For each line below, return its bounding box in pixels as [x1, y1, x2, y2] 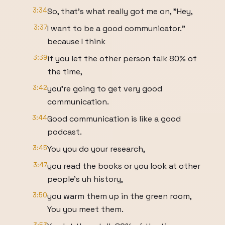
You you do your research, [47, 144, 145, 154]
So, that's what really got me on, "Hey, [47, 6, 193, 17]
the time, [47, 66, 82, 77]
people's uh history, [47, 174, 123, 184]
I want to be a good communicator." [47, 23, 185, 34]
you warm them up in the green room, [47, 191, 191, 201]
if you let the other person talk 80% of [47, 53, 197, 64]
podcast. [47, 127, 82, 137]
